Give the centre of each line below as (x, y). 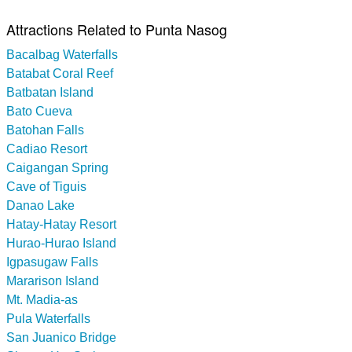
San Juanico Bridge (61, 337)
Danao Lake (40, 205)
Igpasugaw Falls (52, 262)
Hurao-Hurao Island (61, 243)
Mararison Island (53, 280)
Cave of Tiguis (46, 186)
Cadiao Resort (47, 148)
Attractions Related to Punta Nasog (117, 29)
